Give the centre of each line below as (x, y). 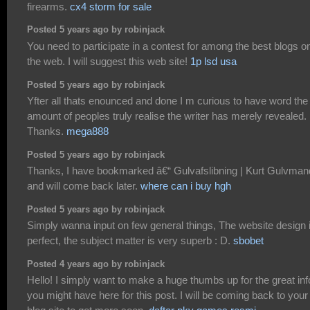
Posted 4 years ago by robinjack (96, 264)
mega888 (88, 131)
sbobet (248, 241)
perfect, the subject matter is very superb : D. (130, 241)
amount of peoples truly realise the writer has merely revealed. (167, 116)
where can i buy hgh (186, 185)
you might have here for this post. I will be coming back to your (167, 295)
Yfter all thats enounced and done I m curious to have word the (167, 100)
